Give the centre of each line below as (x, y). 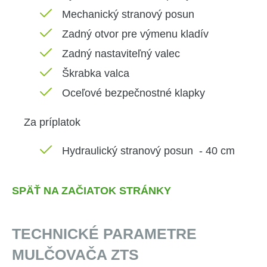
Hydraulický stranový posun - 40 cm (148, 151)
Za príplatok (52, 122)
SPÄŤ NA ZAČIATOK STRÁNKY (91, 191)
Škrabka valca (96, 73)
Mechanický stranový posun (128, 14)
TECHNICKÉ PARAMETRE (104, 234)
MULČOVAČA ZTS (75, 254)
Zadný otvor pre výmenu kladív (135, 34)
